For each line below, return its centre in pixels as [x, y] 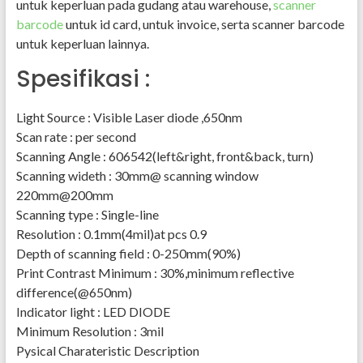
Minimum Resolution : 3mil [90, 331]
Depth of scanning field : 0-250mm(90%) [128, 253]
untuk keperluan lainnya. [82, 43]
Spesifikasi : [83, 79]
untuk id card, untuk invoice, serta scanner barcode [203, 24]
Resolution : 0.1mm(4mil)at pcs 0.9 [111, 234]
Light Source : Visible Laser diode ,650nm [129, 117]
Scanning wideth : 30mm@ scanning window [137, 175]
